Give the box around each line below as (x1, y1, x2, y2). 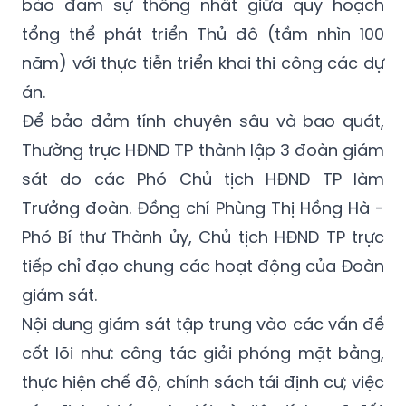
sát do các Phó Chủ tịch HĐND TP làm (22, 168, 384, 191)
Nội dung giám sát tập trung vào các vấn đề (22, 313, 384, 336)
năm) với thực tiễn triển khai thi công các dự (22, 52, 384, 75)
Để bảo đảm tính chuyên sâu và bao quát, (22, 110, 384, 133)
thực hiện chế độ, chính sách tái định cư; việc (22, 371, 384, 394)
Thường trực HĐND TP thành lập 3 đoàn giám (22, 139, 384, 162)
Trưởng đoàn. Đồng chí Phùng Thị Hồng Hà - (22, 197, 384, 220)
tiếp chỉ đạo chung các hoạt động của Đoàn (22, 255, 384, 278)
